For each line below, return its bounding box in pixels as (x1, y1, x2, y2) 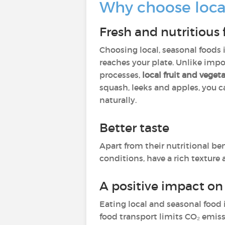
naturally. (99, 95, 137, 105)
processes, (99, 70, 142, 80)
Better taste (99, 121, 172, 135)
